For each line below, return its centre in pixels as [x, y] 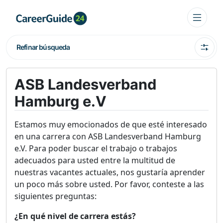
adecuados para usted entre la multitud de [95, 160]
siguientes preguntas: [56, 196]
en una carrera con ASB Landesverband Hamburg [108, 136]
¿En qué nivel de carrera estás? [75, 216]
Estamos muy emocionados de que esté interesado [111, 124]
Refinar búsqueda [43, 47]
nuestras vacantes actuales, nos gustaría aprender [110, 172]
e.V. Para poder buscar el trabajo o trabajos [96, 148]
